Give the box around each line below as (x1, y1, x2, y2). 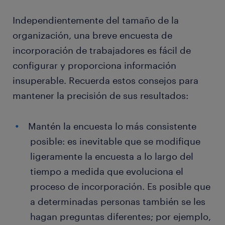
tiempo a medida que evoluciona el (30, 166, 183, 177)
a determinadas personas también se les (30, 196, 205, 207)
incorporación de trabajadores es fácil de (13, 45, 191, 56)
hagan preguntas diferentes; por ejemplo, (30, 211, 211, 222)
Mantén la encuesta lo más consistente (28, 121, 196, 132)
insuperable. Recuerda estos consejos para (13, 75, 198, 86)
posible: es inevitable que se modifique (30, 136, 200, 147)
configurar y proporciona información (13, 60, 176, 71)
